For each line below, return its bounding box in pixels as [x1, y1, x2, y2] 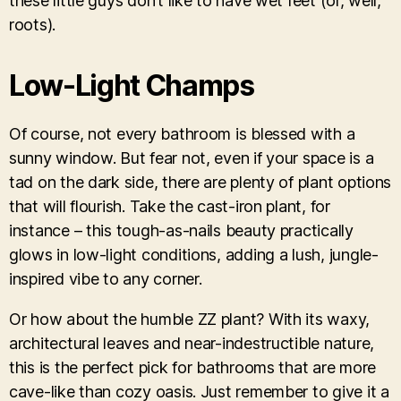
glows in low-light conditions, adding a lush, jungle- [9, 244, 379, 264]
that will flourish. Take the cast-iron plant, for [9, 196, 330, 216]
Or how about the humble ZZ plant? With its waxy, [9, 309, 371, 328]
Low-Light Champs [9, 67, 254, 103]
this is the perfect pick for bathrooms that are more [9, 357, 376, 377]
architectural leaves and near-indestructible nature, [9, 333, 374, 353]
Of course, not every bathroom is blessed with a [9, 124, 355, 143]
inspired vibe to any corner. [9, 269, 202, 288]
